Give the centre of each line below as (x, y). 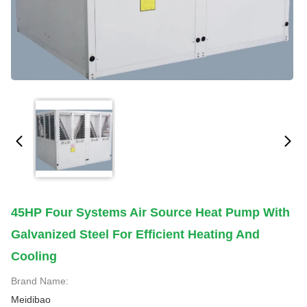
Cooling (34, 256)
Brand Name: (40, 281)
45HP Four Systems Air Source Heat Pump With (150, 212)
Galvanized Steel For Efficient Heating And (135, 234)
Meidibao (31, 299)
